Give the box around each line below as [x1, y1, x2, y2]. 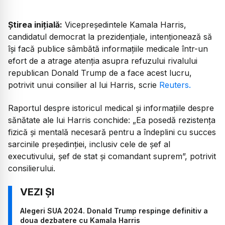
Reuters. [159, 80, 191, 90]
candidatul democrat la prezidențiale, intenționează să [8, 32, 212, 42]
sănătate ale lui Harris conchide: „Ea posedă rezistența [8, 115, 215, 126]
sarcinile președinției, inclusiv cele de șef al [8, 139, 170, 150]
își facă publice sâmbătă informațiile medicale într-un [8, 44, 208, 54]
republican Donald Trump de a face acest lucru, [8, 68, 192, 78]
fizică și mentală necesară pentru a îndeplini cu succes [8, 127, 216, 138]
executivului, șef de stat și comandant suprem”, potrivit [8, 151, 216, 162]
